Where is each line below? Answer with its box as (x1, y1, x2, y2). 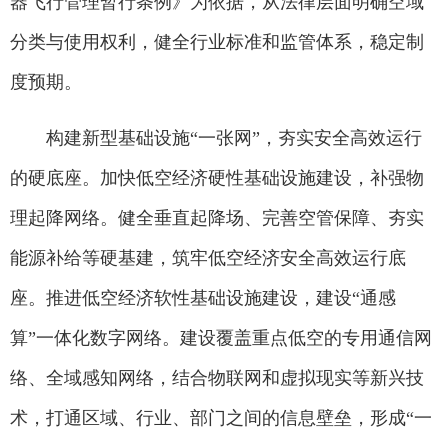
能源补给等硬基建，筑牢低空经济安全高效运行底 (10, 248, 406, 268)
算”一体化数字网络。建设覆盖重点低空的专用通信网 (10, 328, 432, 348)
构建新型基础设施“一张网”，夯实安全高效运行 (46, 128, 422, 148)
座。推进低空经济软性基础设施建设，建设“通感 (10, 288, 396, 308)
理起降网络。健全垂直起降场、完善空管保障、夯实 (10, 208, 424, 228)
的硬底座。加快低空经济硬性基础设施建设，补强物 (10, 168, 424, 188)
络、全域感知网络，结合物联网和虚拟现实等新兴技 (10, 368, 424, 388)
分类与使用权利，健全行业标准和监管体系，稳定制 (10, 32, 424, 52)
